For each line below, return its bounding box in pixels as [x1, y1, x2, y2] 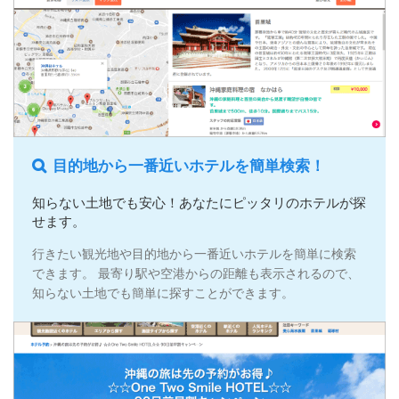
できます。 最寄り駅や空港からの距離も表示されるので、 [31, 267, 360, 281]
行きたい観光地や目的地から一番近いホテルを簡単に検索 [31, 248, 356, 262]
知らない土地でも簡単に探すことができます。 [31, 287, 294, 301]
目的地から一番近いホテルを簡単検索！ [52, 158, 325, 175]
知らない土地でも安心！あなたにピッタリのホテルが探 [31, 196, 366, 211]
